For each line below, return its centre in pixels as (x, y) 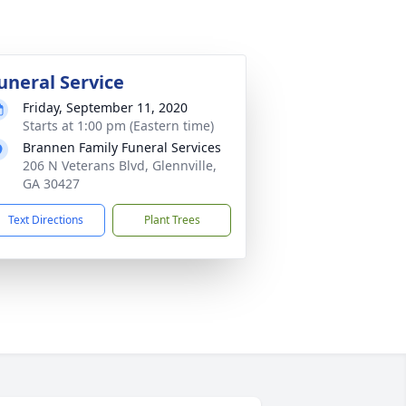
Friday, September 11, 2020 (105, 107)
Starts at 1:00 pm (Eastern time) (118, 126)
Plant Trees (172, 220)
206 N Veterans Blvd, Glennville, (120, 165)
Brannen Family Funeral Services (122, 147)
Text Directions (46, 220)
